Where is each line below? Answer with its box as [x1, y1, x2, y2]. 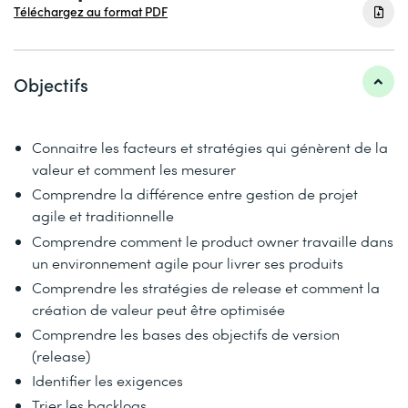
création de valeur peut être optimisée [32, 299, 285, 319]
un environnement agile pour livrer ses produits [32, 252, 343, 272]
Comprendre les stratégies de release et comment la [32, 277, 380, 297]
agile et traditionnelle [32, 206, 174, 226]
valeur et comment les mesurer [32, 159, 236, 179]
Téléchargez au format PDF [14, 3, 168, 21]
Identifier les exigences [32, 371, 183, 391]
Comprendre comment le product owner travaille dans [32, 230, 393, 250]
